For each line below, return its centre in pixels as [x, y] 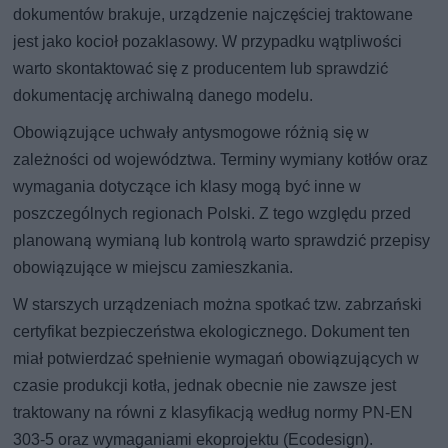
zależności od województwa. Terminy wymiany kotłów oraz [221, 160]
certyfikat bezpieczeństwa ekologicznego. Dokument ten [212, 332]
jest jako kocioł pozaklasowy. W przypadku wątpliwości [208, 42]
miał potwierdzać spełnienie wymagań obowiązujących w [216, 359]
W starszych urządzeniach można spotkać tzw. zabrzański [218, 305]
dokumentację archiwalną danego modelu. [163, 96]
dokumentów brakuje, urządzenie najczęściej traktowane [213, 15]
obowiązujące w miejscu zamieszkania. [153, 268]
